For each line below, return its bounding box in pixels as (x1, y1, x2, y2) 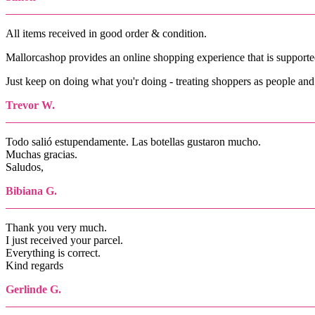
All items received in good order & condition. (6, 27, 207, 39)
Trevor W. (6, 98, 55, 111)
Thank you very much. (6, 221, 107, 233)
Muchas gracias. (6, 148, 77, 160)
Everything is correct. (6, 246, 101, 259)
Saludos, (6, 160, 44, 173)
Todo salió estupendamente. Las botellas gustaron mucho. (6, 135, 261, 148)
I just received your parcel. (6, 233, 123, 246)
